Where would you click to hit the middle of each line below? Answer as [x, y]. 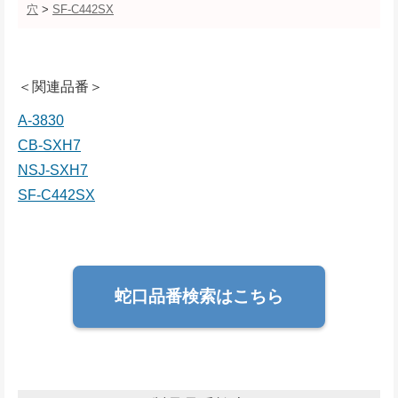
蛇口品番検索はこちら [199, 297]
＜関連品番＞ [60, 87]
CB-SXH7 [49, 146]
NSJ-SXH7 [53, 171]
